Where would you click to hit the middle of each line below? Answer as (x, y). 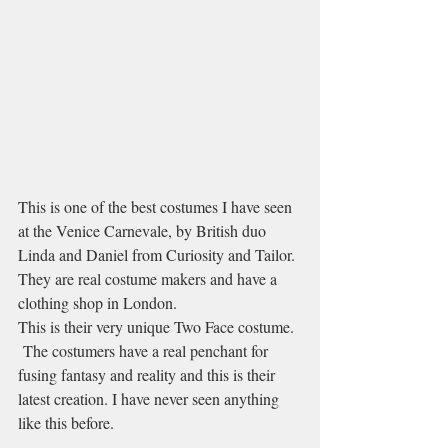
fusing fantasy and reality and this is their (148, 374)
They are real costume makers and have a (149, 278)
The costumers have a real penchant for (145, 350)
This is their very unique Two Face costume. (158, 326)
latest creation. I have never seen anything (150, 398)
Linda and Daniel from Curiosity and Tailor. (158, 254)
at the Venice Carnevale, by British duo (144, 230)
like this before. (66, 422)
